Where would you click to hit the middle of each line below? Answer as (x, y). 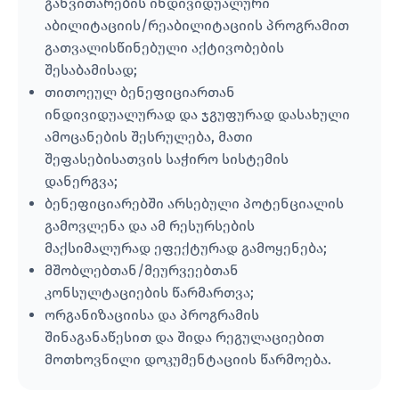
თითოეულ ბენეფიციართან (140, 92)
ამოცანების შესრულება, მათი (149, 136)
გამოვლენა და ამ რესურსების (150, 225)
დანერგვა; (81, 181)
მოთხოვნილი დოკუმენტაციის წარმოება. (188, 359)
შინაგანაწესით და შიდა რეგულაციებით (184, 337)
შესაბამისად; (91, 69)
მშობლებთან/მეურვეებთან (142, 270)
